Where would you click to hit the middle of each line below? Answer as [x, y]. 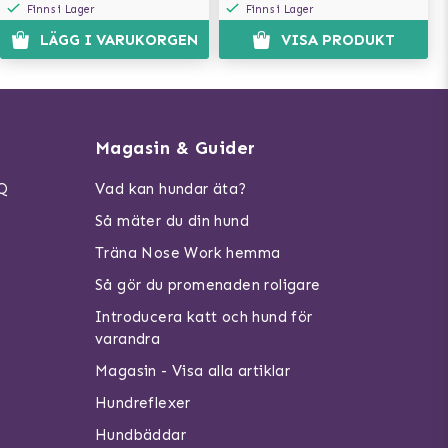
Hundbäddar [140, 435]
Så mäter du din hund [171, 221]
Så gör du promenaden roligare [207, 285]
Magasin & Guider [175, 148]
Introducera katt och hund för [203, 317]
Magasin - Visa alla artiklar [192, 371]
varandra [127, 339]
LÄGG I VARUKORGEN [119, 40]
